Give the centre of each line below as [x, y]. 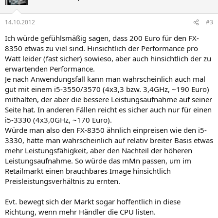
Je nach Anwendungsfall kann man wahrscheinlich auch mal [105, 79]
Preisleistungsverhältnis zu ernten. [63, 181]
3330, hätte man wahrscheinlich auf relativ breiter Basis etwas [109, 140]
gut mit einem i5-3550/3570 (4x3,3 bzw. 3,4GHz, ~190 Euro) [107, 89]
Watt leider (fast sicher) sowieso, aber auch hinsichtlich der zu [108, 58]
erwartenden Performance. [50, 69]
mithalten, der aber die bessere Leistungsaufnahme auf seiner [109, 99]
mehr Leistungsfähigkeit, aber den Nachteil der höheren [99, 150]
